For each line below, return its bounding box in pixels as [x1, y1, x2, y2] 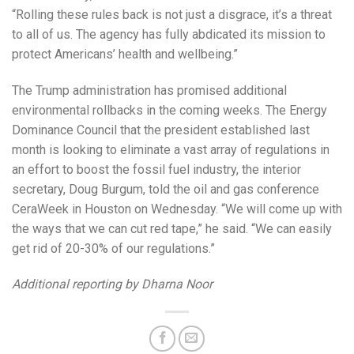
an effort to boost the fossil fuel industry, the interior [12, 161, 301, 177]
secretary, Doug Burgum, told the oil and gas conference [12, 181, 319, 197]
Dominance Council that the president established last [12, 122, 310, 137]
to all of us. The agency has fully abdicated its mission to [12, 26, 326, 42]
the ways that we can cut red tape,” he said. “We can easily [12, 220, 332, 236]
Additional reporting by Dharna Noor [12, 277, 213, 292]
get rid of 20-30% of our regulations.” [12, 240, 215, 256]
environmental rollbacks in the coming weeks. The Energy [12, 102, 327, 118]
